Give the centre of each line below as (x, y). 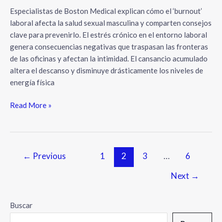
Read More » (31, 105)
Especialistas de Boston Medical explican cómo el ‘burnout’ (106, 11)
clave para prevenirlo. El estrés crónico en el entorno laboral (109, 34)
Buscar (21, 205)
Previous (48, 156)
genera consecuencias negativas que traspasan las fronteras (109, 46)
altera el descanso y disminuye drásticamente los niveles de (107, 70)
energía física (32, 82)
